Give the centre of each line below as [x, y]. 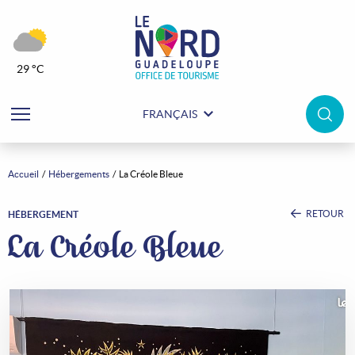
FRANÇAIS [170, 114]
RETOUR [324, 214]
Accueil [23, 174]
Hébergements [79, 174]
